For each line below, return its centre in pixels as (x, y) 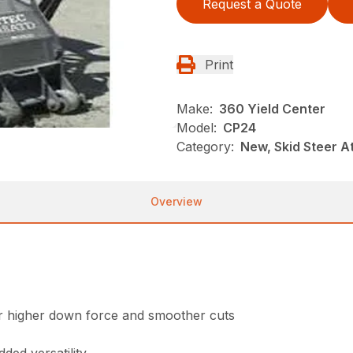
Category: (205, 147)
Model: (197, 128)
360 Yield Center (272, 109)
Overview (176, 202)
